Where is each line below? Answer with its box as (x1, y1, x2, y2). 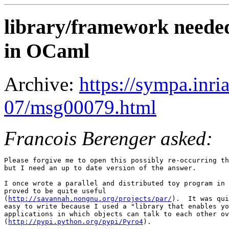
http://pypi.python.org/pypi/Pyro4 (8, 217, 143, 225)
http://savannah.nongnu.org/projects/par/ (8, 194, 172, 202)
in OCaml (4, 39, 89, 63)
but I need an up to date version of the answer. (4, 164, 196, 172)
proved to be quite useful (4, 187, 106, 195)
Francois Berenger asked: (4, 127, 213, 149)
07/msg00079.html (4, 96, 156, 118)
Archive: (4, 73, 79, 95)
